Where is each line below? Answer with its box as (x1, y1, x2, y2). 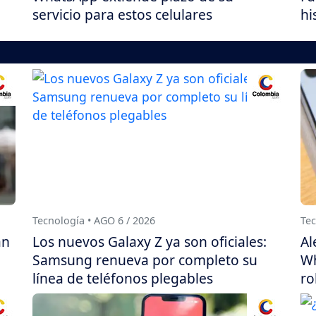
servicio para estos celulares (32, 5, 212, 25)
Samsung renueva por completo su (32, 250, 257, 270)
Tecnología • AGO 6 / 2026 (32, 214, 155, 228)
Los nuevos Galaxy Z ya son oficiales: (32, 232, 267, 252)
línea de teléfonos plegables (32, 269, 213, 288)
